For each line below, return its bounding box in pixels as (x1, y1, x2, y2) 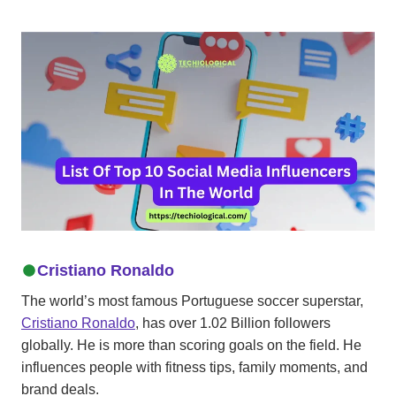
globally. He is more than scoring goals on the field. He (21, 337, 362, 353)
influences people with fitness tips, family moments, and (21, 359, 368, 375)
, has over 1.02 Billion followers (135, 315, 331, 331)
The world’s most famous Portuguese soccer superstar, (21, 293, 363, 308)
